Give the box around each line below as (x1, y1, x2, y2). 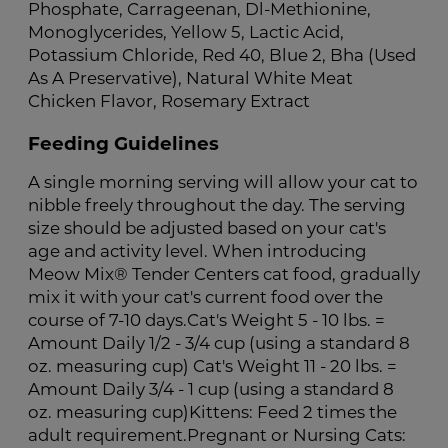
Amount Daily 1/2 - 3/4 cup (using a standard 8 (28, 335, 410, 353)
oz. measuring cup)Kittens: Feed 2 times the (28, 404, 397, 422)
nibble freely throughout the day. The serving (28, 197, 406, 215)
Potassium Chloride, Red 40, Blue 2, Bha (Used (28, 48, 416, 66)
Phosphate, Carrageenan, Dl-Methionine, (28, 2, 371, 20)
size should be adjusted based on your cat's (28, 220, 386, 238)
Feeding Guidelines (28, 135, 219, 155)
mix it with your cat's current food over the (28, 289, 383, 307)
